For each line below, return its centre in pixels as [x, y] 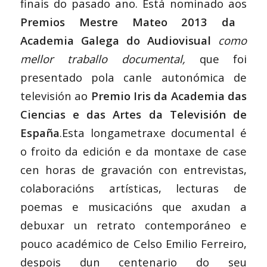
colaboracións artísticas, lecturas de [133, 188]
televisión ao [55, 95]
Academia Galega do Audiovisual [116, 40]
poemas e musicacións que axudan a [133, 206]
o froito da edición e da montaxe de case [133, 151]
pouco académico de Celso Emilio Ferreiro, [133, 243]
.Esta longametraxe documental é [153, 132]
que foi [216, 58]
